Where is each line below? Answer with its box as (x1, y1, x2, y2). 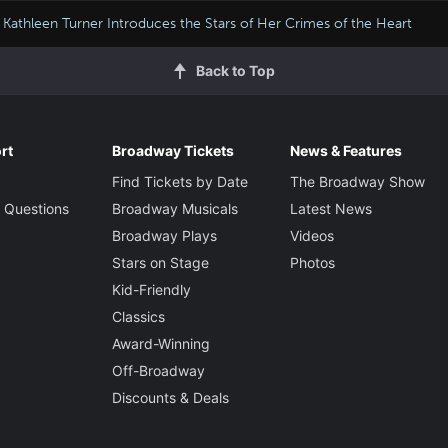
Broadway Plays (111, 226, 217, 244)
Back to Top (195, 61, 275, 79)
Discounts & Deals (111, 388, 229, 406)
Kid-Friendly (111, 280, 191, 298)
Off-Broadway (111, 361, 205, 379)
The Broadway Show (289, 172, 425, 190)
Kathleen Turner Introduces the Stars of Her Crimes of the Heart (3, 14, 412, 32)
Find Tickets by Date (111, 172, 248, 190)
